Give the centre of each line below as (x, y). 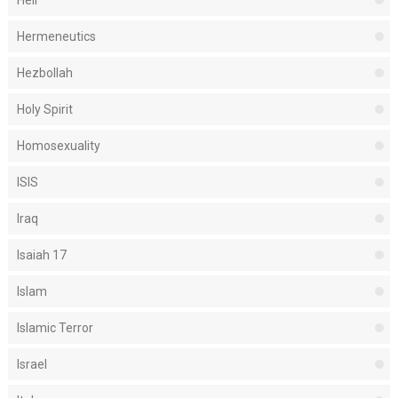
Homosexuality (58, 146)
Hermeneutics (56, 37)
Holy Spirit (44, 110)
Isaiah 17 (41, 255)
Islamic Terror (55, 328)
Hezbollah (44, 73)
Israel (32, 365)
